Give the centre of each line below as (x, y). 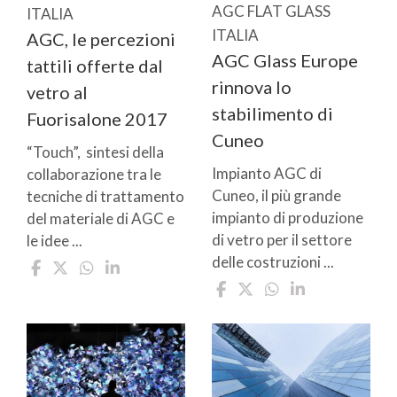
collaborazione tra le (94, 175)
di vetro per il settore (282, 240)
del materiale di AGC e (101, 219)
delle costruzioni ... (273, 262)
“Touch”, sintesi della (95, 152)
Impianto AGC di (267, 174)
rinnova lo (252, 87)
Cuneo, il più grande (276, 196)
